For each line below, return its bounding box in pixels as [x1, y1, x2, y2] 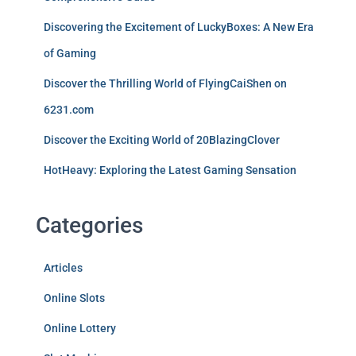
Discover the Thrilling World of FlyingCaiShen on [44, 77, 287, 90]
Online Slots [44, 292, 105, 304]
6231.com [44, 103, 94, 116]
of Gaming [44, 47, 96, 60]
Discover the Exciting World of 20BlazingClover [44, 133, 280, 146]
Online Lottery [44, 322, 116, 335]
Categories [36, 212, 143, 238]
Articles [44, 261, 83, 274]
